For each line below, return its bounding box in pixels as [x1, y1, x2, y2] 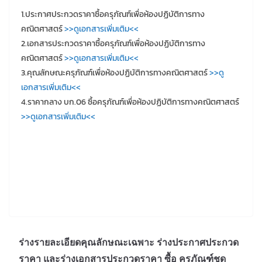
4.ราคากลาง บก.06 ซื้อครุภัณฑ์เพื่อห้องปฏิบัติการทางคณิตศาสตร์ [21, 95, 239, 108]
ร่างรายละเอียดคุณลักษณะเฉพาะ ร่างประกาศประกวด [19, 235, 239, 249]
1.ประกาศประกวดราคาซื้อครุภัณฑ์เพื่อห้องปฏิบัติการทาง [21, 8, 205, 20]
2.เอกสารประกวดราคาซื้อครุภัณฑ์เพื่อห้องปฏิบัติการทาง [21, 37, 205, 50]
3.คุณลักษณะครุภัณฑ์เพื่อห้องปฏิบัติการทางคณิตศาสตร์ [21, 66, 208, 79]
